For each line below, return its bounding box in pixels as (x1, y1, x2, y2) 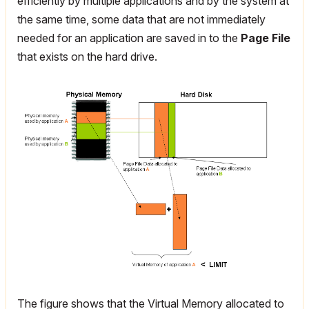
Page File (241, 31, 290, 45)
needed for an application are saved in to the (17, 31, 241, 45)
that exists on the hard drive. (17, 50, 157, 63)
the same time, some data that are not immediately (17, 12, 266, 26)
